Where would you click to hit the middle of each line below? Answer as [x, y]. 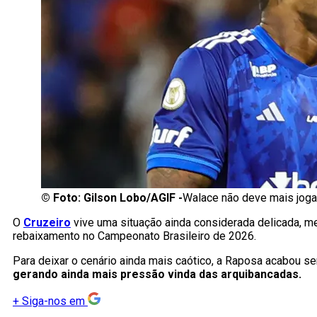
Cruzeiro [47, 223]
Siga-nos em [53, 301]
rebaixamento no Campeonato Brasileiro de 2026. [134, 236]
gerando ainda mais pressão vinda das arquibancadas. [157, 275]
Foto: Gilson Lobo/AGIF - [118, 198]
